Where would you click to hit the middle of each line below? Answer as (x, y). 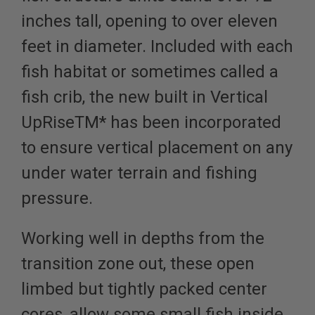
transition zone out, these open (138, 263)
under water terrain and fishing (139, 173)
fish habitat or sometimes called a (150, 71)
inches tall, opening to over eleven (149, 21)
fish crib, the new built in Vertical (144, 97)
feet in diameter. (84, 46)
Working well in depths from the (143, 238)
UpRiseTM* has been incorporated (151, 122)
